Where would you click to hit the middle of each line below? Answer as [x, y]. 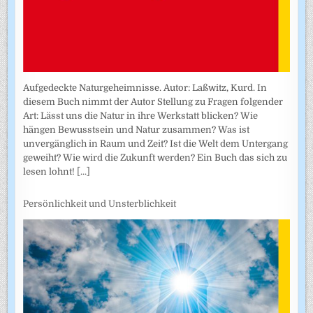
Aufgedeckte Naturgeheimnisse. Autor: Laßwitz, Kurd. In [145, 87]
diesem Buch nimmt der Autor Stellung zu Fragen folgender [153, 101]
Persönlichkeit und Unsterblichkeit [100, 204]
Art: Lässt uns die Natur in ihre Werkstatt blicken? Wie [141, 115]
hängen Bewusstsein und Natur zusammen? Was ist [137, 129]
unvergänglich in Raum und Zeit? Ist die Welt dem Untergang [156, 143]
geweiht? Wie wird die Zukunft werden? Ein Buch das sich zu [155, 157]
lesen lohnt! [50, 171]
